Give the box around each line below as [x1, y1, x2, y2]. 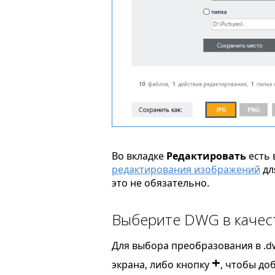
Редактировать [166, 149, 246, 163]
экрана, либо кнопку [111, 257, 212, 271]
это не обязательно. [111, 176, 209, 190]
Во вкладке [111, 149, 166, 163]
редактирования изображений [111, 162, 260, 176]
